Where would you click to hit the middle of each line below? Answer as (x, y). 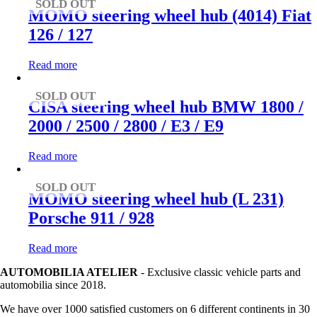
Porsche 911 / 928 (91, 218)
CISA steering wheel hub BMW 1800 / (166, 107)
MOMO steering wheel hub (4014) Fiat (170, 15)
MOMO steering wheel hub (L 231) (156, 199)
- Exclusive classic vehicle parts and (219, 272)
